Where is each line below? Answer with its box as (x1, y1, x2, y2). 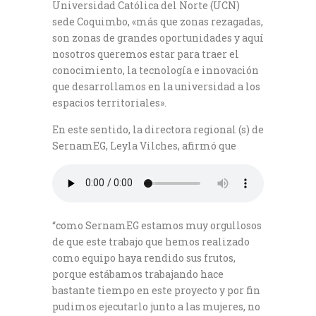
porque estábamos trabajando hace (52, 267, 224, 281)
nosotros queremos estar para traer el (52, 47, 239, 61)
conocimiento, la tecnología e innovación (52, 63, 259, 77)
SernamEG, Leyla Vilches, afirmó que (52, 138, 236, 152)
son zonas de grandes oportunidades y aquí (52, 30, 264, 44)
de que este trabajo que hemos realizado (52, 234, 250, 248)
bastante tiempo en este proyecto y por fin (52, 283, 260, 297)
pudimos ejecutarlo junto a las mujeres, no (52, 299, 260, 313)
